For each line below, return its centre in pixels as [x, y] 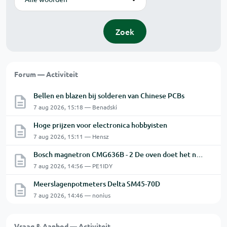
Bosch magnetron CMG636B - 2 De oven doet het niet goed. [200, 155]
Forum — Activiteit [46, 74]
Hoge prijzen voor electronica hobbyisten [100, 125]
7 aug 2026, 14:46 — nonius [72, 195]
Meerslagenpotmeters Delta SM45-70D [97, 184]
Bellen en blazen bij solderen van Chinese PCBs [109, 96]
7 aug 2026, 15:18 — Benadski [75, 107]
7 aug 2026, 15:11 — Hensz [71, 137]
